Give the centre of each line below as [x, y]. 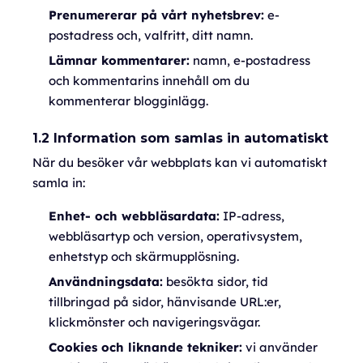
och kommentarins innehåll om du [149, 81]
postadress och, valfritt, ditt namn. [151, 35]
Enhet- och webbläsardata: [134, 216]
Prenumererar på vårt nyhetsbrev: [156, 15]
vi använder [280, 347]
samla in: [59, 183]
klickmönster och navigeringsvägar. [154, 322]
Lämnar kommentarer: [119, 60]
